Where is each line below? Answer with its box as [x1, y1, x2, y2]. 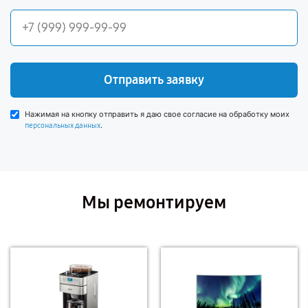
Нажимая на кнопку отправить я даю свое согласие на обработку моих [25, 109, 289, 119]
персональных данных [25, 121, 100, 130]
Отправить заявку [104, 72, 204, 87]
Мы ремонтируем [82, 192, 226, 213]
